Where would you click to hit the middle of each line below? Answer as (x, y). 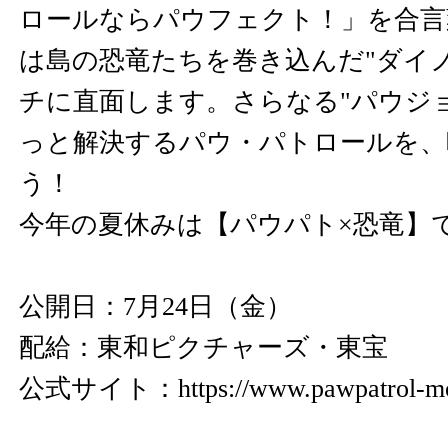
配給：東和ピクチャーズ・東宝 (203, 347)
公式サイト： (98, 388)
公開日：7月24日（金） (155, 306)
